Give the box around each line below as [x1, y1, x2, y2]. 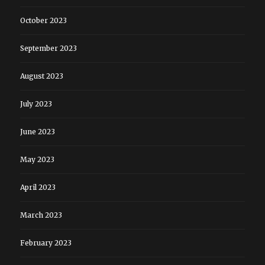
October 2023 [20, 16, 67, 25]
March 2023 [20, 211, 62, 220]
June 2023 [20, 127, 55, 137]
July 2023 [20, 99, 52, 109]
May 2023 [20, 155, 54, 164]
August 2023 [20, 72, 63, 81]
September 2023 [20, 44, 77, 53]
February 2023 [20, 238, 72, 248]
